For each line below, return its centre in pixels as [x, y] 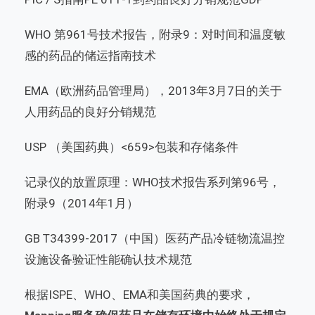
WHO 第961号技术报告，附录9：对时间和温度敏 [155, 35]
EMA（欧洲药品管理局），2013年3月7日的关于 [153, 91]
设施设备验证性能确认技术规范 [108, 260]
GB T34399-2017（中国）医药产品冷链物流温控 [155, 239]
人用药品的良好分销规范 [90, 112]
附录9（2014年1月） [82, 204]
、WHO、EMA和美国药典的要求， [163, 295]
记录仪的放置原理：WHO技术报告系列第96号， [153, 182]
